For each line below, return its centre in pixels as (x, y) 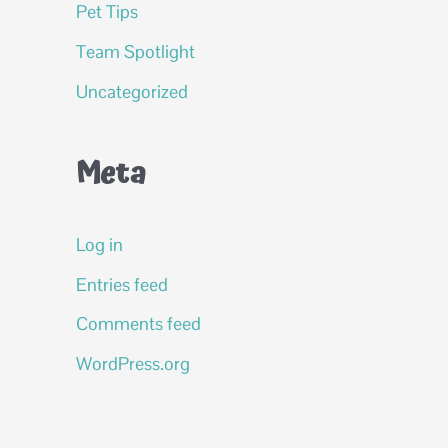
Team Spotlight (135, 51)
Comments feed (138, 324)
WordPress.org (133, 363)
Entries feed (122, 284)
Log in (99, 244)
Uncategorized (132, 91)
